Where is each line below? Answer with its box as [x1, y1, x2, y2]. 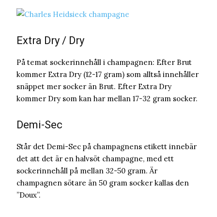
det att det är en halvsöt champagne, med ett [16, 154, 174, 164]
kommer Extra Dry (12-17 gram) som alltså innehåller [16, 70, 199, 79]
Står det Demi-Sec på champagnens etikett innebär [16, 142, 197, 152]
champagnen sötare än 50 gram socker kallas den [16, 178, 189, 188]
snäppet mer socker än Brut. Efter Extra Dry [16, 82, 171, 92]
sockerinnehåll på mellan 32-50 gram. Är [16, 166, 157, 176]
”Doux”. [16, 190, 41, 200]
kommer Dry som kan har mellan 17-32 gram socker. [16, 94, 198, 104]
